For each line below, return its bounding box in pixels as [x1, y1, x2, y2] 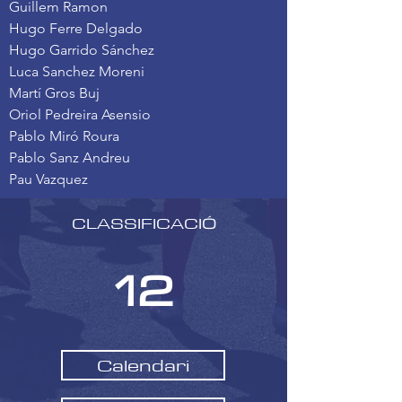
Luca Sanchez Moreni [9, 63, 144, 80]
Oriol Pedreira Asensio [9, 106, 151, 123]
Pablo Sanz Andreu [9, 149, 130, 166]
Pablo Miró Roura [9, 127, 119, 144]
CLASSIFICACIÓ [71, 209, 216, 237]
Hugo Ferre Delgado [9, 20, 143, 37]
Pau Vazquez [9, 170, 88, 188]
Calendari [97, 350, 189, 380]
